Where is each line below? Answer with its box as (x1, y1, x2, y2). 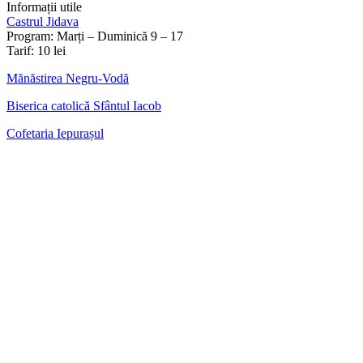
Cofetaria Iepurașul (6, 126, 104, 141)
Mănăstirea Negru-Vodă (6, 71, 129, 86)
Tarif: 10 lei (6, 44, 66, 58)
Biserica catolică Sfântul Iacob (6, 99, 161, 113)
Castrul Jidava (6, 15, 79, 29)
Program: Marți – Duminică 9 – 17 (6, 29, 183, 44)
